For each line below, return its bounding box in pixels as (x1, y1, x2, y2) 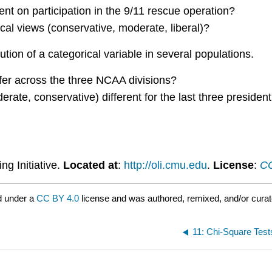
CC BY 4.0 (36, 192, 79, 203)
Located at (63, 159, 118, 172)
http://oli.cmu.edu (123, 159, 207, 172)
